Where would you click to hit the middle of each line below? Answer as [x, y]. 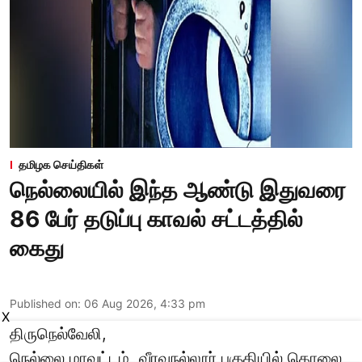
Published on [44, 304]
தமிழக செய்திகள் [61, 165]
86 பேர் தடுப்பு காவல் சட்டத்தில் [156, 219]
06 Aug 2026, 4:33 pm [145, 304]
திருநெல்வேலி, [58, 334]
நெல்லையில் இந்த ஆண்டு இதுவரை [178, 190]
